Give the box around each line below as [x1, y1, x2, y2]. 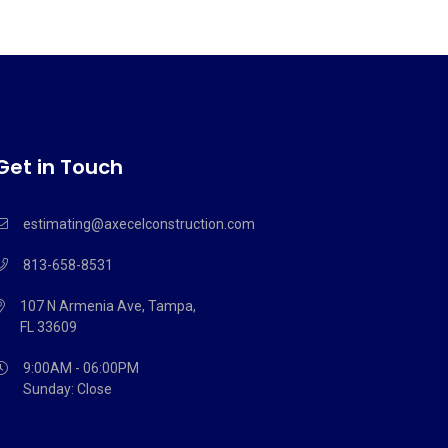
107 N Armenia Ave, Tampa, [20, 298, 196, 314]
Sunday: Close [23, 381, 112, 397]
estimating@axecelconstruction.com [23, 216, 255, 232]
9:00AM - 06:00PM [23, 360, 139, 376]
